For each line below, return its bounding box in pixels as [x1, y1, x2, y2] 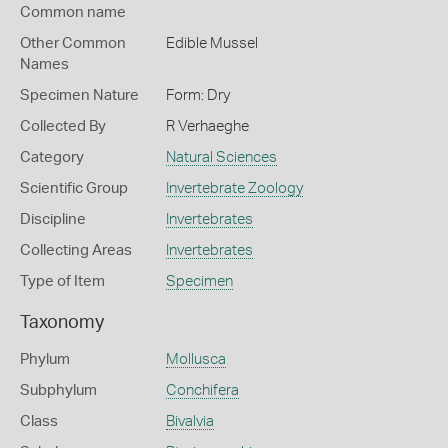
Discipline [20, 212, 86, 227]
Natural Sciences [165, 150, 277, 165]
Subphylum [20, 383, 97, 398]
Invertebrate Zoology [165, 181, 303, 196]
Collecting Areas [20, 243, 132, 258]
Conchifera [165, 383, 239, 398]
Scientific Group [20, 181, 128, 196]
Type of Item [20, 274, 105, 289]
